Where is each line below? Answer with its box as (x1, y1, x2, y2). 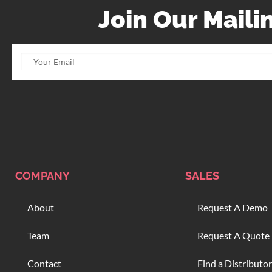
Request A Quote (197, 229, 270, 242)
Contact (27, 257, 61, 270)
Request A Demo (197, 202, 268, 214)
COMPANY (15, 169, 70, 183)
